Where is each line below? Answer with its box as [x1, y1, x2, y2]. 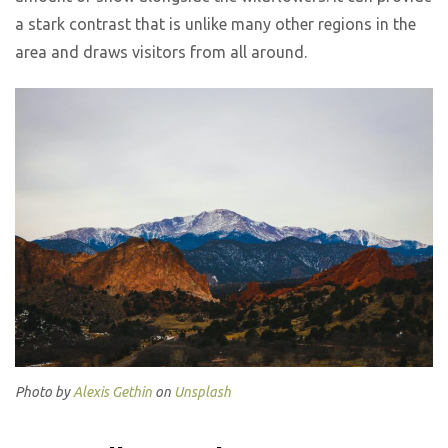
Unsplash [174, 383, 231, 400]
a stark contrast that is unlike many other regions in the [15, 14, 416, 33]
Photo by [15, 383, 73, 400]
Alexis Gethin [73, 383, 152, 400]
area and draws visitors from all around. [15, 42, 307, 61]
